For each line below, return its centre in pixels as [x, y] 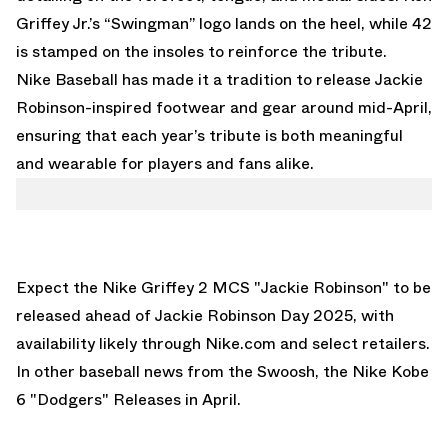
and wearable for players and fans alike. [165, 163]
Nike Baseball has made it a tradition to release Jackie [219, 79]
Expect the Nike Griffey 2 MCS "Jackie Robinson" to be [223, 287]
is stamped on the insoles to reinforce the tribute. [201, 51]
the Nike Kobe [376, 371]
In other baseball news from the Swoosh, [169, 371]
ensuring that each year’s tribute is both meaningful [209, 135]
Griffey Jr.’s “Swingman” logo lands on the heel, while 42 [224, 23]
